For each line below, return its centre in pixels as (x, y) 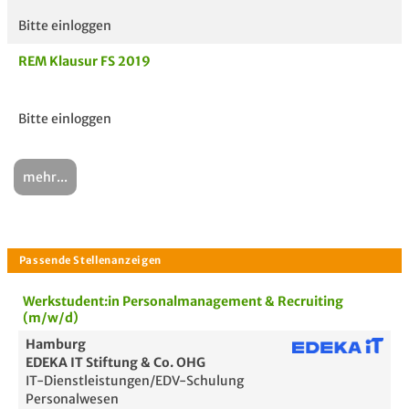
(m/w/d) (51, 318)
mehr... (45, 177)
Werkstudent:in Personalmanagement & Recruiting (183, 301)
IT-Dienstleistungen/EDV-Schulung (135, 381)
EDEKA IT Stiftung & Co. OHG (115, 362)
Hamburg (56, 344)
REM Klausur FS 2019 (84, 61)
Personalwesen (72, 399)
